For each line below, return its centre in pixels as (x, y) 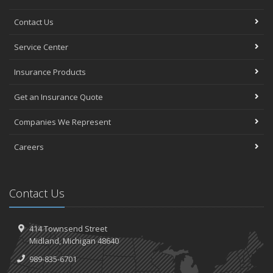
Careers (29, 147)
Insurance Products (50, 72)
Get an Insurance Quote (58, 97)
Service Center (41, 47)
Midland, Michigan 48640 (74, 241)
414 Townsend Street (68, 229)
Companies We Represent (62, 122)
